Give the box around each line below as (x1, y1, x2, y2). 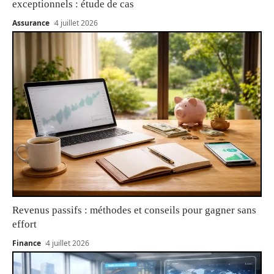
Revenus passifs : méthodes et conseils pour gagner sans (12, 204, 256, 216)
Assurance (12, 17, 50, 28)
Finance (12, 237, 41, 248)
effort (12, 218, 37, 230)
